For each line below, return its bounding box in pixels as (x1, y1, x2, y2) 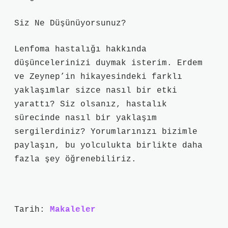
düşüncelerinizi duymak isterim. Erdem (14, 59, 203, 68)
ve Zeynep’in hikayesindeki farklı (14, 72, 182, 81)
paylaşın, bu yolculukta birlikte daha (14, 141, 203, 150)
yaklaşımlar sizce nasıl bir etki (14, 86, 177, 95)
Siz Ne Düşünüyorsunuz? (14, 19, 126, 28)
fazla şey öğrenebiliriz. (14, 155, 136, 164)
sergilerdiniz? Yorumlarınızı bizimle (14, 127, 197, 136)
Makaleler (50, 205, 96, 214)
